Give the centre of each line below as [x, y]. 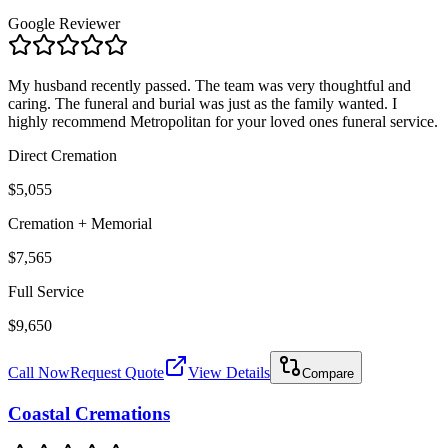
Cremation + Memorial [80, 223]
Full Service [46, 291]
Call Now [39, 372]
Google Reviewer [64, 23]
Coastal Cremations [89, 413]
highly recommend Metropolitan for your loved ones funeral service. [223, 121]
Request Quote [117, 372]
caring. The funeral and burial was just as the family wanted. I [202, 103]
